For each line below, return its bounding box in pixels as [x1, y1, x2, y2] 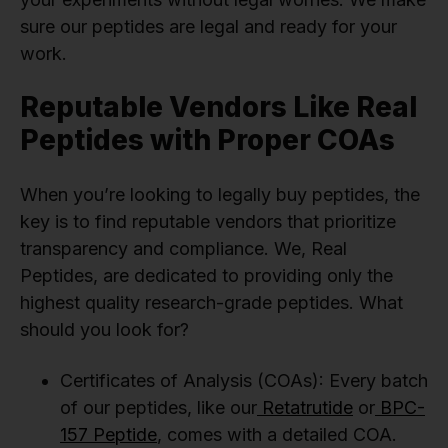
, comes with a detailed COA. [157, 424, 397, 446]
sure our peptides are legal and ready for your [20, 16, 397, 38]
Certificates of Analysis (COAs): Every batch [60, 370, 428, 392]
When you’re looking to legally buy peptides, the [20, 184, 420, 206]
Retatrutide [257, 397, 353, 419]
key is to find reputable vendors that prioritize [20, 211, 396, 233]
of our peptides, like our [60, 397, 257, 419]
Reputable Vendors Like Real [20, 90, 417, 125]
